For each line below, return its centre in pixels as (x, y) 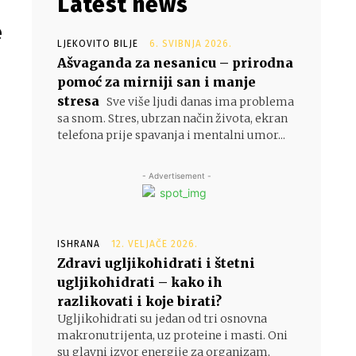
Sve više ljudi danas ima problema (199, 102)
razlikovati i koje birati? (139, 301)
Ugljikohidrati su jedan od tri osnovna (162, 319)
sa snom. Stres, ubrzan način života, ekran (172, 118)
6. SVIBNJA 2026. (191, 44)
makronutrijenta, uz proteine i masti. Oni (172, 335)
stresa (78, 101)
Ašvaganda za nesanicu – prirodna (175, 63)
